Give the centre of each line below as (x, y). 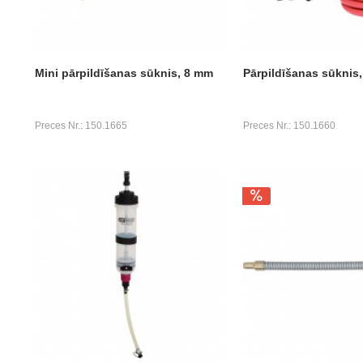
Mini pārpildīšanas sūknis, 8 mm (124, 73)
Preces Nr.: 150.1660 (289, 125)
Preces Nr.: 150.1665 (81, 125)
